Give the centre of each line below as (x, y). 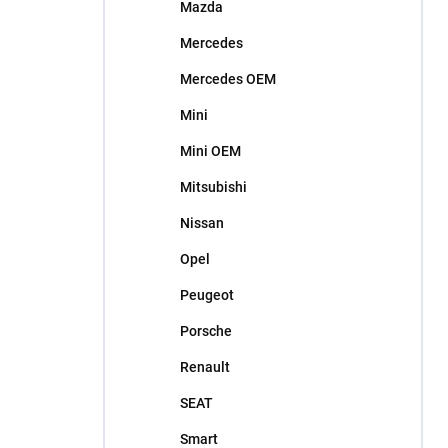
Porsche (206, 331)
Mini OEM (210, 151)
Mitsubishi (213, 187)
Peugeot (207, 295)
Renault (205, 367)
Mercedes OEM (228, 79)
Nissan (202, 223)
